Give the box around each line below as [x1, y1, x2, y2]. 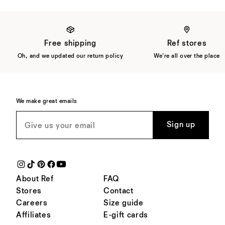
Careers [16, 199, 48, 207]
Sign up [166, 121, 195, 129]
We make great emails [16, 98, 77, 104]
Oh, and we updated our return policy [17, 53, 124, 59]
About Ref [16, 175, 54, 183]
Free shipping [44, 39, 96, 48]
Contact [103, 187, 134, 195]
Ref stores [167, 39, 207, 48]
